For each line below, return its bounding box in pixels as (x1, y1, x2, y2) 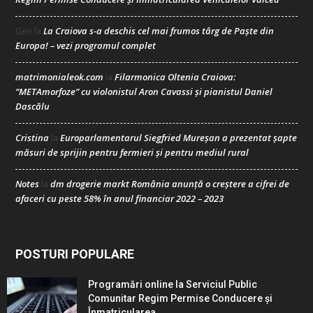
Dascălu (15, 100, 50, 112)
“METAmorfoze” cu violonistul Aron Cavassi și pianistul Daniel (15, 85, 272, 98)
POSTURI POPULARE (15, 247, 134, 261)
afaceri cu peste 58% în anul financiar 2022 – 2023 (15, 192, 224, 205)
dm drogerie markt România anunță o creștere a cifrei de (50, 177, 289, 190)
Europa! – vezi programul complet (15, 39, 156, 52)
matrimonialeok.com (15, 71, 103, 83)
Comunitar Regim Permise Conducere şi (88, 293, 272, 304)
